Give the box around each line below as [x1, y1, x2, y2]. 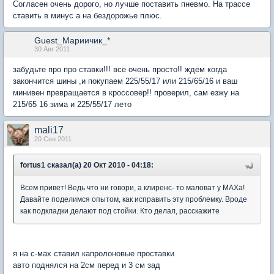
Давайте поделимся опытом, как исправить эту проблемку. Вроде [20, 195, 247, 204]
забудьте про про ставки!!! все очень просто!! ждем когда [13, 65, 227, 75]
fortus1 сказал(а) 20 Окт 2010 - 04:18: [20, 161, 154, 170]
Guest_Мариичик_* [34, 35, 110, 46]
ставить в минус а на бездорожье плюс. [13, 11, 162, 21]
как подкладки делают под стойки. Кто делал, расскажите [20, 207, 220, 216]
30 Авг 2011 [34, 45, 70, 53]
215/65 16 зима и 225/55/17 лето [13, 100, 131, 109]
